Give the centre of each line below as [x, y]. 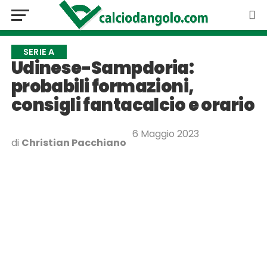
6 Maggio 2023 [165, 134]
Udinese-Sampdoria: [103, 68]
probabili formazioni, [103, 86]
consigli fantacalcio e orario [133, 105]
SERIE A [39, 52]
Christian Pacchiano [74, 143]
